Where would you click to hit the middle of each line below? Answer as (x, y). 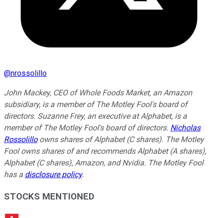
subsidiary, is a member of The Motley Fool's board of (96, 105)
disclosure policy (53, 175)
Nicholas (185, 128)
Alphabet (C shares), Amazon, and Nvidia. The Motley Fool (104, 163)
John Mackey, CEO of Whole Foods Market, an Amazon (98, 93)
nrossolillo (29, 73)
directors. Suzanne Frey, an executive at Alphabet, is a (95, 116)
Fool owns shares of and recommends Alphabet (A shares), (105, 151)
